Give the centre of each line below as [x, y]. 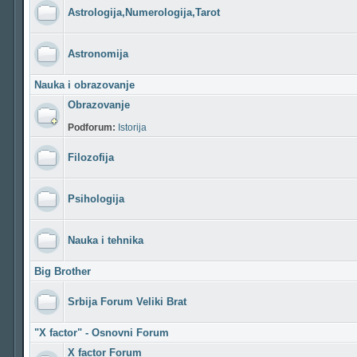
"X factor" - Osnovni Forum [102, 333]
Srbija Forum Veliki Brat [127, 302]
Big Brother [63, 271]
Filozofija [91, 157]
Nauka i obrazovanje [84, 85]
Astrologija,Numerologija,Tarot [144, 12]
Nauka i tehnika [106, 240]
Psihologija [96, 199]
